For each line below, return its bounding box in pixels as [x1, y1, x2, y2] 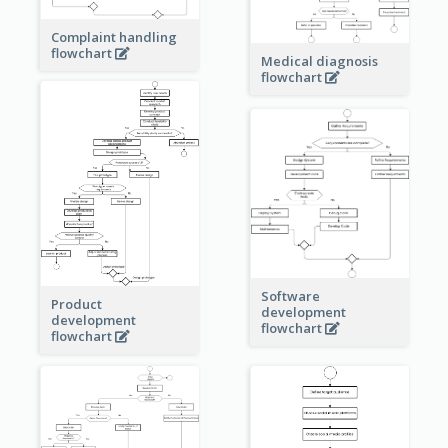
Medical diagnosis [260, 52, 378, 71]
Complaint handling [50, 28, 177, 47]
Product [50, 294, 102, 313]
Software [260, 286, 320, 305]
